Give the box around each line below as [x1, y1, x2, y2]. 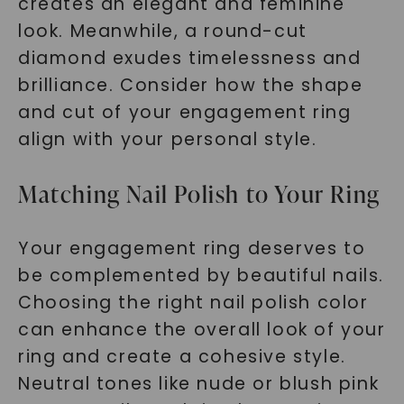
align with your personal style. [17, 127, 317, 151]
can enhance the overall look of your [17, 317, 386, 342]
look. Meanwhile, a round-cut [17, 19, 308, 43]
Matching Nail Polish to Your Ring [17, 178, 381, 210]
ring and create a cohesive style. [17, 344, 346, 369]
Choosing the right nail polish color [17, 290, 369, 315]
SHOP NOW [161, 156, 243, 174]
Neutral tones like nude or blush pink [17, 372, 380, 396]
